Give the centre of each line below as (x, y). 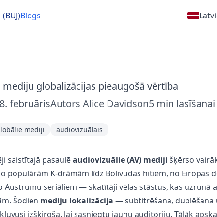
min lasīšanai (186, 103)
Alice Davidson (116, 103)
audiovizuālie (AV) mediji (120, 160)
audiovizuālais (79, 130)
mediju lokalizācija (77, 201)
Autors (65, 103)
